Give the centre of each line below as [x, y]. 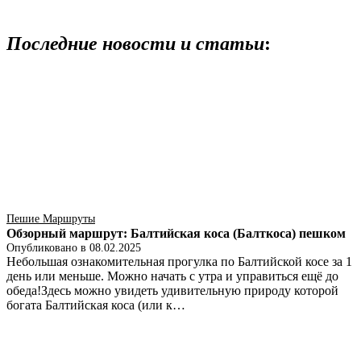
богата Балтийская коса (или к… [96, 305]
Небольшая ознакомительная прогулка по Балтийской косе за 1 [179, 262]
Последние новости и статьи [135, 43]
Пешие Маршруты [51, 219]
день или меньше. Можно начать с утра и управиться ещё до [172, 276]
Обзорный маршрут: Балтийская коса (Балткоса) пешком [176, 234]
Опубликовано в [48, 248]
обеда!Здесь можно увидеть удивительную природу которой [172, 291]
